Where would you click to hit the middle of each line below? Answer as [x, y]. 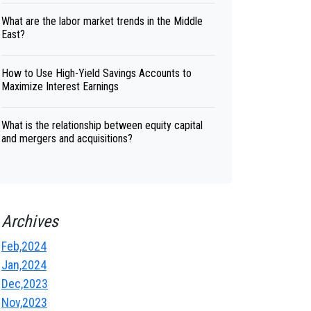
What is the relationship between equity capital [102, 125]
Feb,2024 [24, 246]
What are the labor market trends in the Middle [102, 21]
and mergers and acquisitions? [67, 138]
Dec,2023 [25, 284]
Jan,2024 [24, 265]
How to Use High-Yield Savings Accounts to [96, 73]
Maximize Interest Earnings [60, 86]
